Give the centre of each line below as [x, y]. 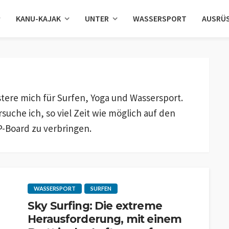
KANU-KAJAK [39, 18]
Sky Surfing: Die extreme [95, 206]
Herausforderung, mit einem [105, 219]
